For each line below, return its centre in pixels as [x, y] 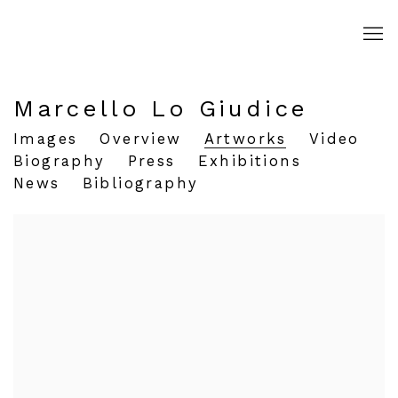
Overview [141, 139]
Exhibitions [249, 161]
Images [46, 139]
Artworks [245, 139]
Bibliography [140, 183]
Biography [60, 161]
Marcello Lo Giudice [161, 108]
